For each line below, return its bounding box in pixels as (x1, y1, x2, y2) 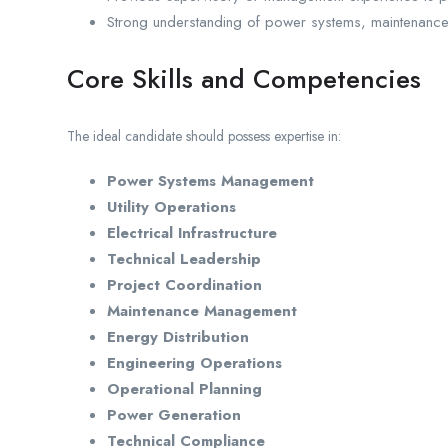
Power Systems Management (107, 170, 314, 193)
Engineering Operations (107, 352, 282, 375)
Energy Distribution (107, 326, 249, 349)
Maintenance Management (107, 300, 297, 323)
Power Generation (107, 404, 241, 427)
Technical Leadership (107, 248, 261, 271)
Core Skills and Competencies (67, 60, 421, 99)
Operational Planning (107, 378, 262, 401)
